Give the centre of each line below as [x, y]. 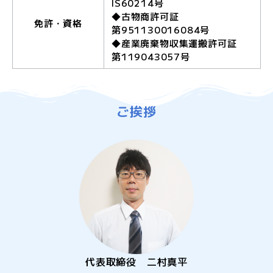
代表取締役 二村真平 [136, 261]
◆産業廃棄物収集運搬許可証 [174, 43]
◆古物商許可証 [145, 16]
